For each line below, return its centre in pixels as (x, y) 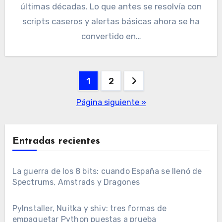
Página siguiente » (111, 103)
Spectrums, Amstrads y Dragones (76, 182)
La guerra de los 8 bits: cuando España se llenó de (107, 171)
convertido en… (111, 36)
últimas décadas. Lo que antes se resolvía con (111, 7)
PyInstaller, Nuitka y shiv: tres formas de (89, 209)
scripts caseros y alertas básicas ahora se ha (111, 22)
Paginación (46, 81)
